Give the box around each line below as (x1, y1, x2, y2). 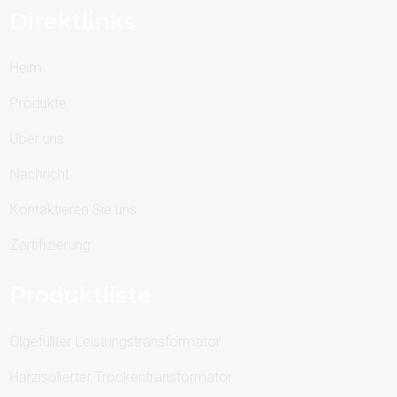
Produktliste (10, 282, 152, 309)
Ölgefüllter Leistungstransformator (10, 333, 222, 351)
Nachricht (10, 166, 70, 183)
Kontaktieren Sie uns (10, 201, 137, 219)
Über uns (10, 130, 65, 148)
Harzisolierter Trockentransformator (10, 369, 233, 386)
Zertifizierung (10, 237, 91, 254)
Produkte (10, 95, 67, 113)
